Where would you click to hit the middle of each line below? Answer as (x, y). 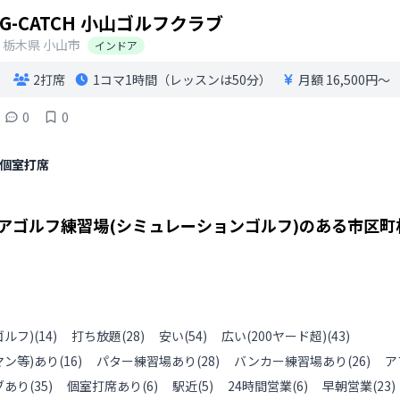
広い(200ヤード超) (274, 336)
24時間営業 (260, 386)
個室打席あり (104, 386)
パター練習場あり (146, 361)
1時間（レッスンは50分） (199, 79)
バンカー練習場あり (291, 361)
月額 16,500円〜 (344, 79)
